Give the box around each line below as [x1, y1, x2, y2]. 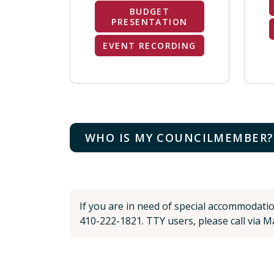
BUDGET [129, 6, 170, 17]
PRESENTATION [111, 16, 188, 28]
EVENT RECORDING [103, 40, 196, 51]
